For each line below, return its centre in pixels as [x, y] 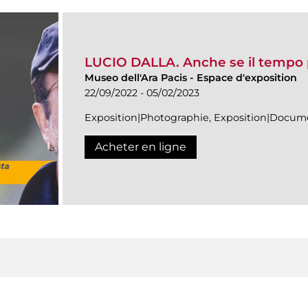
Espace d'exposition [247, 77]
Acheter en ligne [141, 146]
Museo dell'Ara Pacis [137, 77]
